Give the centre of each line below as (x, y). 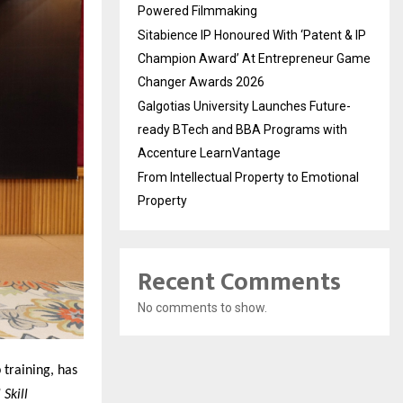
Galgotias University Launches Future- (244, 106)
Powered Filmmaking (197, 10)
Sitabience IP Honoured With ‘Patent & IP (252, 35)
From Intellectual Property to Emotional (248, 177)
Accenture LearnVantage (209, 152)
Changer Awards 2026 (201, 81)
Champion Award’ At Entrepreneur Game (254, 58)
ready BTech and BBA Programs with (242, 129)
